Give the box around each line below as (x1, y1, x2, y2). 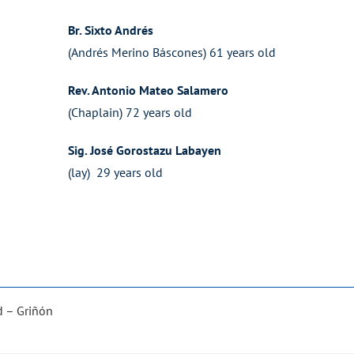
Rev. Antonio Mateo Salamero (67, 82, 228, 98)
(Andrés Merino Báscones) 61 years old (67, 44, 301, 60)
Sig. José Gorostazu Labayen (67, 142, 221, 158)
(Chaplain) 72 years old (67, 104, 217, 120)
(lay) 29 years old (67, 164, 172, 180)
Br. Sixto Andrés (67, 22, 153, 38)
